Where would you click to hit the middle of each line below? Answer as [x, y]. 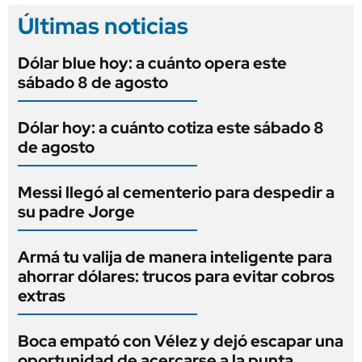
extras [42, 295]
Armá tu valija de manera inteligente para [175, 257]
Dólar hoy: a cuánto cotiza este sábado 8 [171, 127]
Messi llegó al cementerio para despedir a [176, 192]
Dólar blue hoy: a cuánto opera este [152, 63]
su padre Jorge [76, 211]
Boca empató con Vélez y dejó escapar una [181, 341]
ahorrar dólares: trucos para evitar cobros [176, 276]
